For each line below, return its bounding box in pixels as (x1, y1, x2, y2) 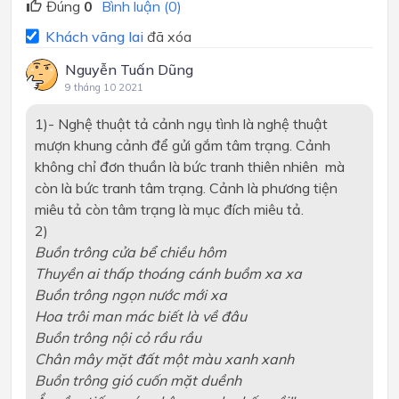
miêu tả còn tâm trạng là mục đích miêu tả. (34, 199, 304, 218)
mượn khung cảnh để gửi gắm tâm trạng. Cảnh (34, 135, 330, 154)
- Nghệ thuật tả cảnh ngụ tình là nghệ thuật (47, 114, 328, 133)
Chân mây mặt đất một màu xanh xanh (34, 349, 294, 368)
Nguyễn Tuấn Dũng (65, 60, 193, 78)
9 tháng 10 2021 (65, 80, 143, 94)
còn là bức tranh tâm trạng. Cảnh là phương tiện (34, 178, 338, 197)
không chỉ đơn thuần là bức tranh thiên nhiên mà (34, 157, 345, 175)
